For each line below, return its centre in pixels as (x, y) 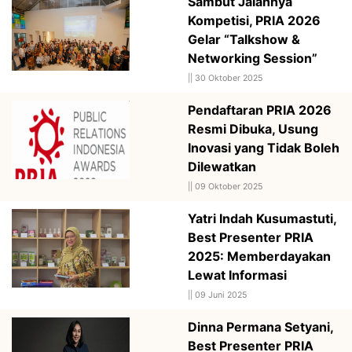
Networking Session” (253, 58)
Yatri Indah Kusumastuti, (262, 218)
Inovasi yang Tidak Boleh (264, 147)
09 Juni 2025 (221, 295)
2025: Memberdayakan (259, 256)
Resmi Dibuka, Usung (253, 128)
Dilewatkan (222, 166)
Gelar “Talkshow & (244, 39)
